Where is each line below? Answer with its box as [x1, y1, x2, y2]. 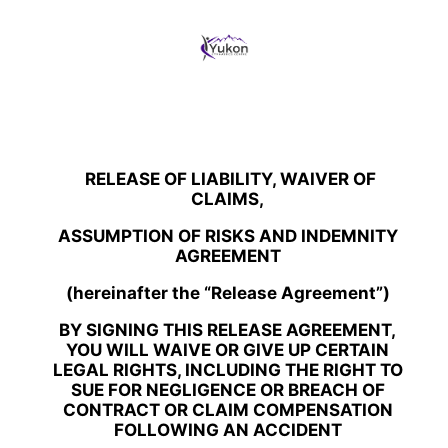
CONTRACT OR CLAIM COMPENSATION [62, 399, 393, 420]
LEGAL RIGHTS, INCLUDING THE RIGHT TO [52, 359, 403, 380]
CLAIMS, [191, 188, 265, 209]
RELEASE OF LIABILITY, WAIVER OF [84, 168, 376, 189]
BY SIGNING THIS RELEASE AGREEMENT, [59, 319, 397, 340]
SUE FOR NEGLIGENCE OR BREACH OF [70, 379, 385, 400]
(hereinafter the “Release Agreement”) [65, 282, 390, 303]
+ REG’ [40, 126, 92, 147]
